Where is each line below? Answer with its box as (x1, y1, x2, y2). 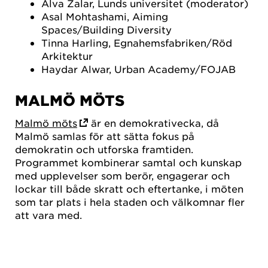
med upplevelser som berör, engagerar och (15, 169, 230, 181)
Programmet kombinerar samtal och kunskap (15, 156, 242, 168)
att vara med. (15, 208, 82, 221)
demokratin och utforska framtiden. (15, 142, 193, 155)
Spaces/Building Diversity (41, 23, 172, 36)
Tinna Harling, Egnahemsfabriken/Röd (41, 36, 233, 49)
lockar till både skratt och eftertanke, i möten (15, 182, 243, 194)
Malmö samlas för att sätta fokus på (15, 129, 194, 142)
